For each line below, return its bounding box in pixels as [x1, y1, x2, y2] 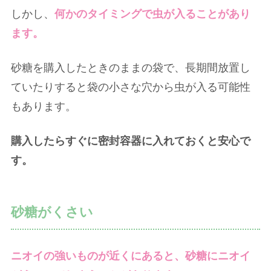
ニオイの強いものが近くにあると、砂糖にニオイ [11, 250, 250, 263]
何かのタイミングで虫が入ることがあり [54, 7, 250, 20]
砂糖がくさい [11, 204, 93, 220]
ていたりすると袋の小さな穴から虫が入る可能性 [11, 81, 250, 94]
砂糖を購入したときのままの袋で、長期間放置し [11, 62, 250, 74]
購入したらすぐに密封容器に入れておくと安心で [11, 135, 250, 148]
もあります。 [11, 100, 76, 113]
